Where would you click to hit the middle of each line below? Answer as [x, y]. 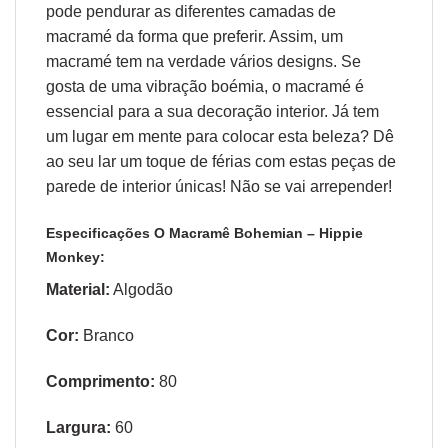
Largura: [78, 427]
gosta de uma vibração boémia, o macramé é [205, 87]
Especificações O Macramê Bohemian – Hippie [204, 232]
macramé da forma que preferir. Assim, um [194, 37]
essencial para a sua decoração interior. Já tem [212, 112]
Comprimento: [100, 382]
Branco [106, 336]
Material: [78, 290]
